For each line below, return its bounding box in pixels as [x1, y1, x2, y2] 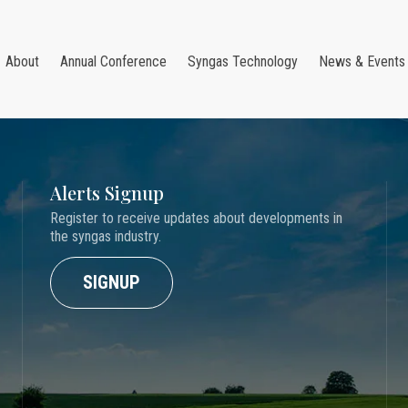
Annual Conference [60, 53, 167, 70]
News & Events [319, 53, 405, 70]
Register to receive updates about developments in [49, 209, 342, 227]
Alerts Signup [49, 180, 164, 205]
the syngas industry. [49, 228, 161, 245]
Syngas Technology [188, 53, 298, 70]
